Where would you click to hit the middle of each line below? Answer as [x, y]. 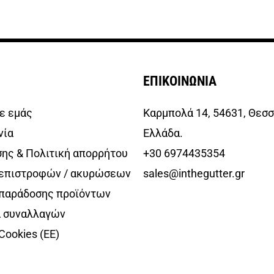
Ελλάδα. [163, 133]
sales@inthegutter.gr [194, 173]
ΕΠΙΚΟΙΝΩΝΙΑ [180, 81]
